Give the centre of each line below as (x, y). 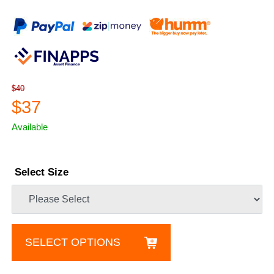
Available (30, 127)
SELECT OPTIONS (73, 243)
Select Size (42, 172)
